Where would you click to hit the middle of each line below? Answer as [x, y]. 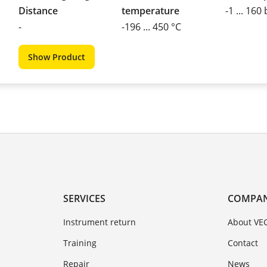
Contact [243, 243]
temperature [151, 10]
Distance [38, 10]
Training [80, 243]
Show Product [57, 57]
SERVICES [84, 198]
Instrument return [99, 222]
